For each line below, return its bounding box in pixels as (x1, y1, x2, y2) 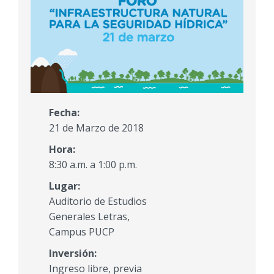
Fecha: (49, 106, 80, 120)
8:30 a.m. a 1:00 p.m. (49, 158, 137, 172)
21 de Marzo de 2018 (49, 121, 144, 135)
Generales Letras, (49, 210, 130, 224)
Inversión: (49, 246, 97, 261)
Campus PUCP (49, 225, 114, 239)
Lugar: (49, 179, 80, 193)
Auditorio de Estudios (49, 194, 147, 209)
